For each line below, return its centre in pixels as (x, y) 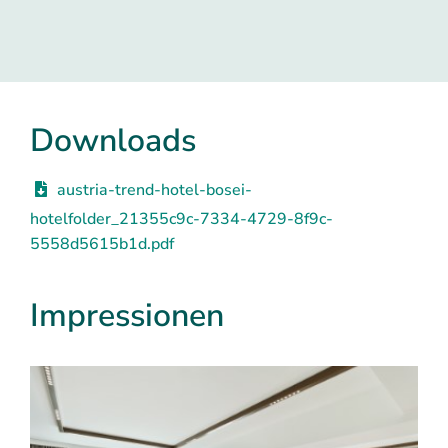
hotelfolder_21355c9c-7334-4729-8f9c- (181, 218)
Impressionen (127, 315)
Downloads (113, 140)
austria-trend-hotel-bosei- (154, 189)
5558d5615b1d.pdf (102, 243)
